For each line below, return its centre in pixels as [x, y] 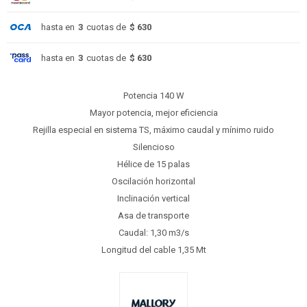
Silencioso [153, 147]
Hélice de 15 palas [153, 164]
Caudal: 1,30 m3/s [153, 233]
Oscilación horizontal [153, 181]
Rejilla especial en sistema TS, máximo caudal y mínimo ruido [153, 130]
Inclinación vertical [153, 198]
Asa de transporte [153, 216]
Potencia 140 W [153, 96]
